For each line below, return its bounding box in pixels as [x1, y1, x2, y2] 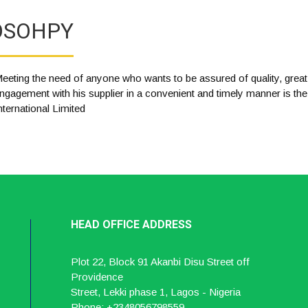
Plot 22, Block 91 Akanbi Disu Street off [71, 255, 250, 267]
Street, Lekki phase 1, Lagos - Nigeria [71, 285, 241, 298]
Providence [71, 270, 124, 283]
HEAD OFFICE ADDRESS [71, 217, 192, 231]
